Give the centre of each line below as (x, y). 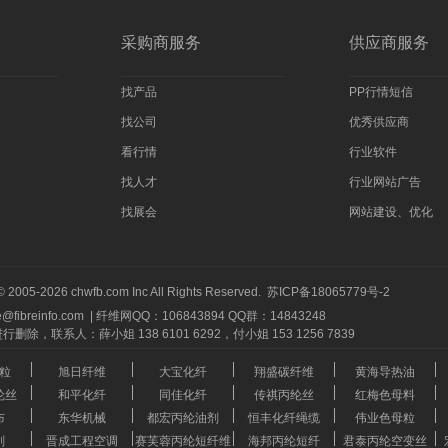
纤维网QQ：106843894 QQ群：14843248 (211, 316)
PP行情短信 (381, 92)
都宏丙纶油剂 (183, 418)
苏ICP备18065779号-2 (328, 292)
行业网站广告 (385, 182)
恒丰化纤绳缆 (284, 418)
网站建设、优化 (391, 212)
